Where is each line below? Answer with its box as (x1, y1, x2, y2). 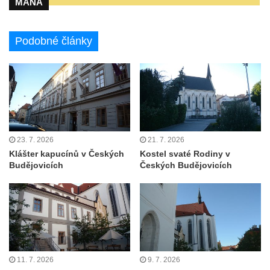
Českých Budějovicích (140, 160, 232, 170)
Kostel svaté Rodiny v (140, 149, 230, 159)
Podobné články (15, 34, 92, 47)
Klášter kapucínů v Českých (9, 149, 124, 159)
